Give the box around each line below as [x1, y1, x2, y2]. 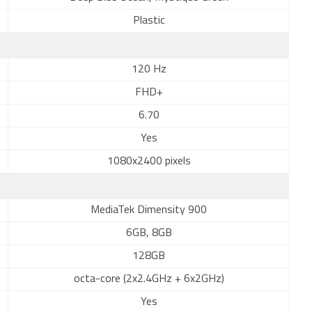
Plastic [132, 15, 165, 26]
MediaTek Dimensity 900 [91, 205, 207, 216]
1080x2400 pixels [107, 156, 191, 167]
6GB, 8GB [125, 228, 172, 239]
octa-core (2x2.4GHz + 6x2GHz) [73, 274, 224, 285]
